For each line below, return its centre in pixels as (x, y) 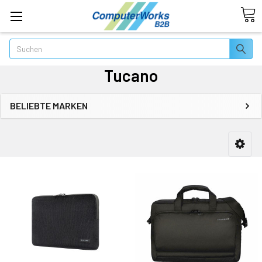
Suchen (22, 44)
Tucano (131, 75)
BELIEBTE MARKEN (49, 105)
